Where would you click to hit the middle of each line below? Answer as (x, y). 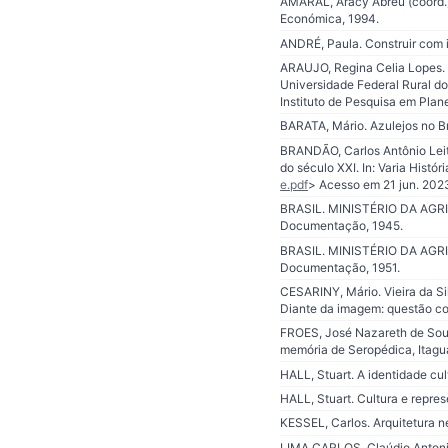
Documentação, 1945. (341, 226)
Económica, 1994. (329, 19)
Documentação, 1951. (340, 267)
